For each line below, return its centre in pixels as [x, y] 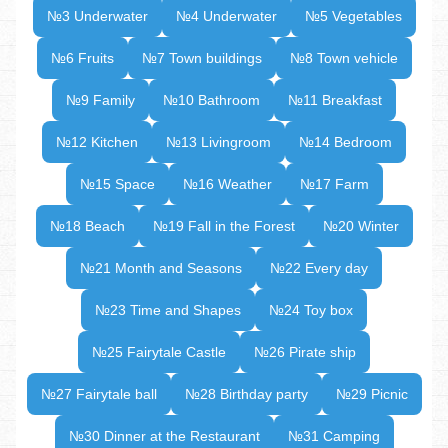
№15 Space [117, 183]
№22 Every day [319, 267]
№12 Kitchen [97, 141]
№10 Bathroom [211, 99]
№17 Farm [334, 183]
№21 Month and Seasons [161, 267]
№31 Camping [333, 435]
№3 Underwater [97, 15]
